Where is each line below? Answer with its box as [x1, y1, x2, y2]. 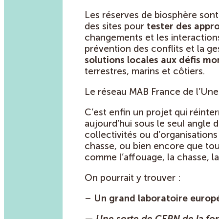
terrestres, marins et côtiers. [85, 65, 207, 77]
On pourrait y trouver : [85, 172, 181, 183]
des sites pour [85, 20, 147, 32]
